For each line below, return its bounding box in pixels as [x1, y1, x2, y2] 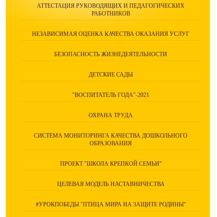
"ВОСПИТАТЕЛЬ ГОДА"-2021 [72, 92, 149, 99]
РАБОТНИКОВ [91, 10, 130, 17]
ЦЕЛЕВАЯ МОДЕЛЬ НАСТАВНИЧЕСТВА [57, 181, 165, 188]
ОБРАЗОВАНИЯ [90, 140, 132, 147]
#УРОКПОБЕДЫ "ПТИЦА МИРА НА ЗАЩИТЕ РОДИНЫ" [35, 201, 186, 208]
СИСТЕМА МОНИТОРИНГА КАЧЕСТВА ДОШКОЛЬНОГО [34, 132, 187, 139]
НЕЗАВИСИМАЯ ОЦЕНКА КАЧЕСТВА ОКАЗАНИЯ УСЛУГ [32, 31, 189, 38]
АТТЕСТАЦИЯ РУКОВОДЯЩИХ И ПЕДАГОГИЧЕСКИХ [37, 2, 185, 10]
